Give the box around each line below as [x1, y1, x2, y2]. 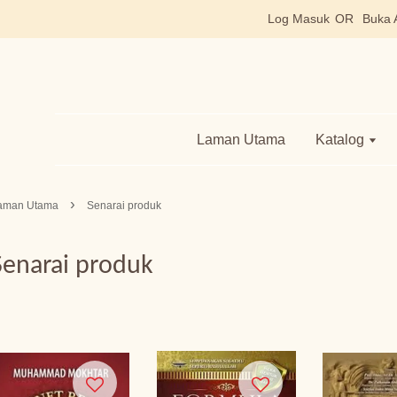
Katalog [315, 132, 368, 147]
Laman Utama [197, 132, 285, 147]
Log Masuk [268, 12, 330, 26]
